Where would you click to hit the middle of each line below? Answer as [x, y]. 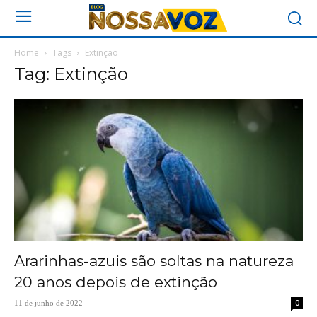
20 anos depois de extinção [116, 282]
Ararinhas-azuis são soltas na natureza [154, 261]
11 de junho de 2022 [48, 303]
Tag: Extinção [71, 74]
